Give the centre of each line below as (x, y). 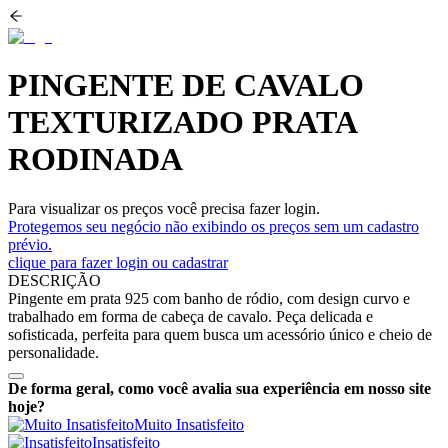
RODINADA (95, 159)
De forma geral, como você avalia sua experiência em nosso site (219, 388)
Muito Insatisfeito (189, 424)
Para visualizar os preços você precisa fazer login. (164, 208)
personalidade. (53, 352)
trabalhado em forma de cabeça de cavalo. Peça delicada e (190, 316)
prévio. (30, 244)
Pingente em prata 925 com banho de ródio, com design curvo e (209, 298)
